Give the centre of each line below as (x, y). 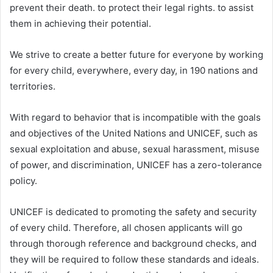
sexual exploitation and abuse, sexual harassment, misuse (135, 149)
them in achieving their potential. (80, 23)
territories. (33, 86)
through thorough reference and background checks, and (133, 243)
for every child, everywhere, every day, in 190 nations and (134, 70)
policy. (23, 181)
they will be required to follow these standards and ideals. (134, 259)
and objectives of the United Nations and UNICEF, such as (134, 133)
